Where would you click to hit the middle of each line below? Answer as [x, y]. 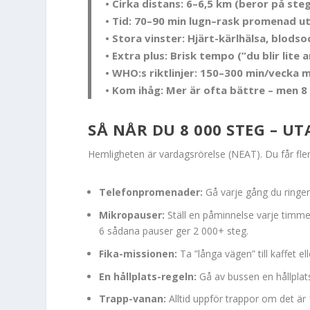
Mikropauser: [132, 215]
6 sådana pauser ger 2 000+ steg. [174, 231]
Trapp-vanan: [133, 299]
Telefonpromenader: [151, 192]
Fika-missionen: [138, 253]
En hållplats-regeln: [148, 276]
